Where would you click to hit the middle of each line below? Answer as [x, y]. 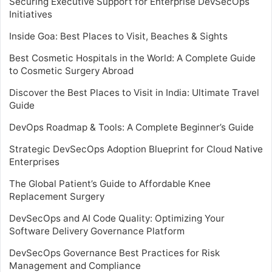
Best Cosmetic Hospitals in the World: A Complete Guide [132, 58]
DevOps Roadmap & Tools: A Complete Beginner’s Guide [131, 127]
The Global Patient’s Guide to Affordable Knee [110, 183]
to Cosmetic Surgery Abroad [71, 70]
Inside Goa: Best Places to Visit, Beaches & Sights [118, 36]
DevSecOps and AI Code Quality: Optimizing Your [117, 218]
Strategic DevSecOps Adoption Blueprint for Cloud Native [136, 149]
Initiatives [31, 14]
